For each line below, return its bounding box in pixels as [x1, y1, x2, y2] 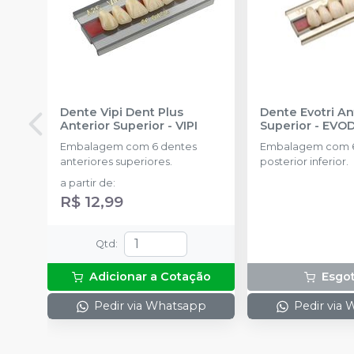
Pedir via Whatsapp [94, 298, 207, 313]
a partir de [60, 176, 113, 189]
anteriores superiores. [60, 155, 172, 168]
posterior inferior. [260, 155, 349, 168]
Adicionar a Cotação [88, 269, 211, 284]
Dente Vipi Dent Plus [60, 104, 183, 119]
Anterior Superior [60, 118, 164, 133]
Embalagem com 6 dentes [60, 140, 197, 153]
